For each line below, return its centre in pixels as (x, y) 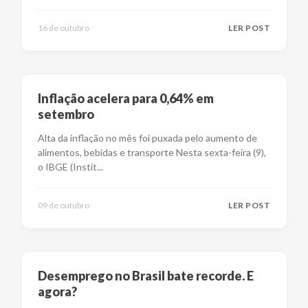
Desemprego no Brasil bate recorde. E (146, 276)
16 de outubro (64, 28)
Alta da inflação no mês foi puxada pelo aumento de (147, 138)
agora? (57, 291)
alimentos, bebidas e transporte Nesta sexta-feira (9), (152, 152)
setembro (66, 114)
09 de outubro (64, 205)
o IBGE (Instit (67, 167)
